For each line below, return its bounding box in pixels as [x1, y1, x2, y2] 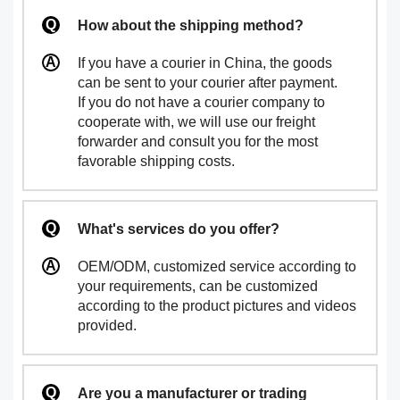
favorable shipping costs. [78, 153, 235, 169]
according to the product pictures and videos [78, 297, 356, 313]
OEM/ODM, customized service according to [78, 258, 356, 274]
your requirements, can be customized [78, 278, 318, 294]
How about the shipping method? [78, 17, 304, 33]
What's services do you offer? [78, 221, 279, 237]
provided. [78, 317, 137, 333]
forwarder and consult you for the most [78, 133, 318, 149]
